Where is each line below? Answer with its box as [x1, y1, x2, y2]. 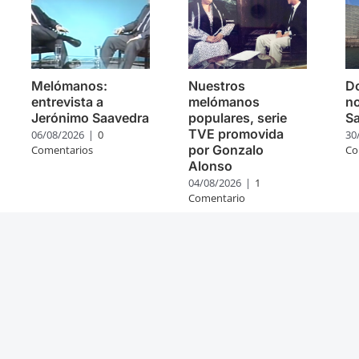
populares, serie [188, 110, 288, 127]
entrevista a [31, 94, 104, 111]
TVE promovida [188, 126, 284, 143]
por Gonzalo [188, 142, 264, 159]
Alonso [188, 158, 233, 175]
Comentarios [31, 143, 94, 158]
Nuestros [188, 78, 246, 95]
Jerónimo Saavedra [31, 110, 150, 127]
